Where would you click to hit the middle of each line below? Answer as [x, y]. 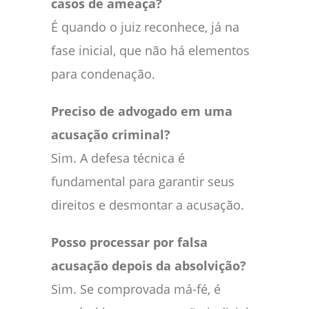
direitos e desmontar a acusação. [148, 205]
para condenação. [103, 74]
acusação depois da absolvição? [149, 266]
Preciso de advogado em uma [142, 111]
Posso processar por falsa [129, 242]
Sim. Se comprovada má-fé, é [136, 289]
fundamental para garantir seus [143, 182]
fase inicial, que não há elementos [150, 51]
